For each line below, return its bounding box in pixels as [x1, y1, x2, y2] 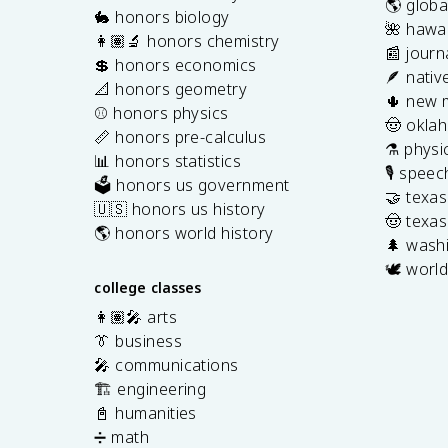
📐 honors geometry [94, 78, 248, 101]
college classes [94, 278, 202, 298]
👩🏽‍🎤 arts [94, 306, 178, 329]
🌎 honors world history [94, 222, 274, 245]
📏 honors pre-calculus [94, 126, 267, 149]
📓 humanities [94, 402, 197, 425]
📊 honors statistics [94, 150, 242, 173]
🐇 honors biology [94, 6, 230, 29]
